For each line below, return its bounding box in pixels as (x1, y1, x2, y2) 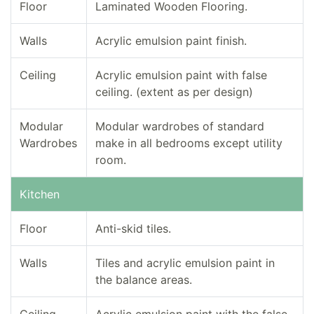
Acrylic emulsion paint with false (95, 68, 267, 83)
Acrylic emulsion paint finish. (95, 34, 247, 48)
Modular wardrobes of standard (95, 119, 264, 134)
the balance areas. (95, 273, 192, 287)
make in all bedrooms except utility (95, 136, 282, 151)
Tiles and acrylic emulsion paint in (95, 256, 275, 271)
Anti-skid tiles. (95, 221, 171, 236)
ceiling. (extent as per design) (95, 85, 253, 100)
